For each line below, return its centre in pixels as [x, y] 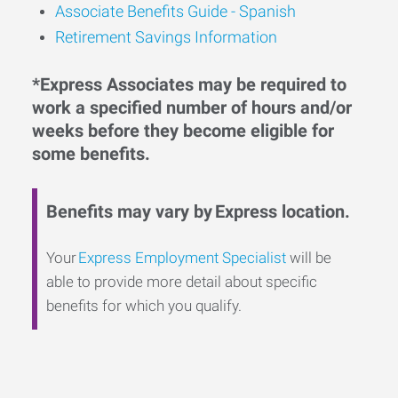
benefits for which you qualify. [144, 306]
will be [309, 258]
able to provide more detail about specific [182, 282]
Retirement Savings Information [166, 37]
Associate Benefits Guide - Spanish [175, 11]
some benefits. [91, 154]
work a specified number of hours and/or [192, 107]
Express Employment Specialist [182, 258]
